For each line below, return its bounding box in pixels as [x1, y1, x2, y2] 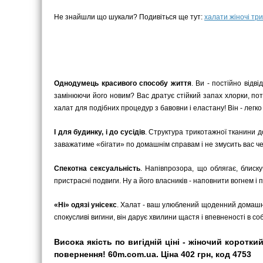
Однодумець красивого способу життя [54, 79, 191, 87]
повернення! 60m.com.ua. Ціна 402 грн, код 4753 [54, 249, 251, 259]
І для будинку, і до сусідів [54, 128, 145, 136]
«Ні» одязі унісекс [54, 201, 117, 209]
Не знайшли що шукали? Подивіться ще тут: [54, 13, 204, 21]
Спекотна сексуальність [54, 164, 141, 173]
